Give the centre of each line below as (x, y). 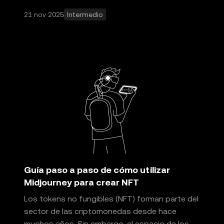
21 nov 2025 (44, 14)
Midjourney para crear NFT (81, 182)
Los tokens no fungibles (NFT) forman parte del (111, 199)
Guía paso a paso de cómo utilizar (97, 170)
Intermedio (85, 14)
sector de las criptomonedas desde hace (100, 211)
